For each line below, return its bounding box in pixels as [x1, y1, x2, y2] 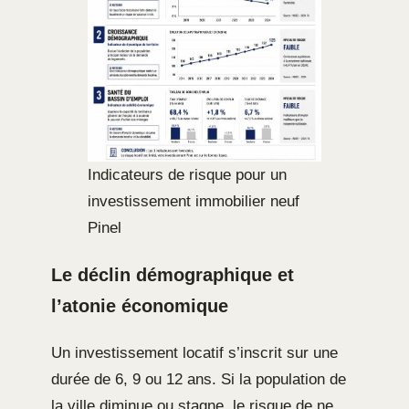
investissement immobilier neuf [88, 193, 299, 211]
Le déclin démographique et [51, 264, 294, 285]
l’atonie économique [51, 295, 228, 316]
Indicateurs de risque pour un [88, 166, 287, 184]
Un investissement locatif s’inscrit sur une [51, 343, 338, 362]
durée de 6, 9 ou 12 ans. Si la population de [51, 370, 346, 388]
